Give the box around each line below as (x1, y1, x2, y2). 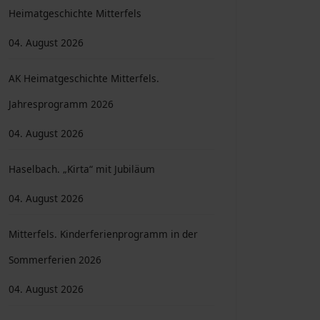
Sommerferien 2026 (9, 253, 101, 266)
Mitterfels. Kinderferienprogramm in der (9, 227, 198, 241)
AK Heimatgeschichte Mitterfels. (9, 71, 159, 85)
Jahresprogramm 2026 (9, 97, 114, 111)
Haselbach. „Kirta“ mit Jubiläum (9, 162, 155, 176)
